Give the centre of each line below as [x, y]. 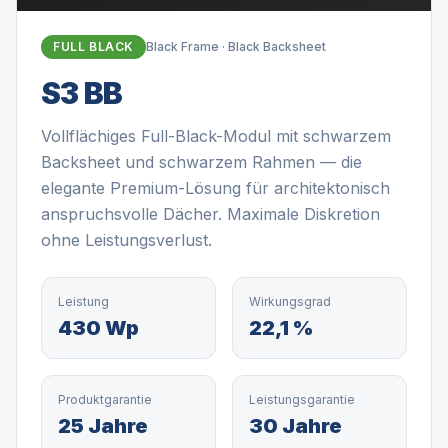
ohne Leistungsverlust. [126, 240]
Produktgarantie [105, 399]
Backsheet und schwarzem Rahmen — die [201, 162]
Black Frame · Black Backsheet [236, 46]
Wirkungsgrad [290, 301]
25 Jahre [103, 426]
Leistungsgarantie [302, 399]
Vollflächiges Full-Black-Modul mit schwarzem [216, 136]
